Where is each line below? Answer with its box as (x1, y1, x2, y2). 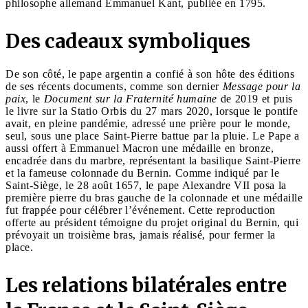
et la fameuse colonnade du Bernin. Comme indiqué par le (5, 166, 279, 179)
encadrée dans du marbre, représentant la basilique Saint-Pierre (5, 154, 300, 166)
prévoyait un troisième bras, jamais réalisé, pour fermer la (5, 228, 276, 241)
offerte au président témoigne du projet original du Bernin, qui (5, 216, 298, 228)
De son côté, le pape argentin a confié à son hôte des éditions (5, 67, 294, 80)
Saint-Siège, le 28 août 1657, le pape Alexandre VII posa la (5, 179, 287, 191)
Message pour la (222, 80, 300, 92)
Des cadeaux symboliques (5, 28, 250, 54)
